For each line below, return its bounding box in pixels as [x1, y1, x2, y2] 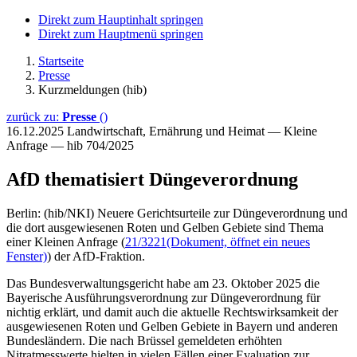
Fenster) [6, 249, 47, 263]
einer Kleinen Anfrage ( [6, 234, 125, 249]
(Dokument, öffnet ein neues [167, 234, 310, 249]
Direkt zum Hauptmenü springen [38, 27, 203, 41]
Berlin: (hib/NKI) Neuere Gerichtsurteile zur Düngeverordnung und [6, 206, 347, 220]
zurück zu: [6, 110, 62, 124]
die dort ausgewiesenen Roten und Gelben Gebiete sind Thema [6, 220, 324, 234]
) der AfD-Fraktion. [47, 249, 145, 263]
